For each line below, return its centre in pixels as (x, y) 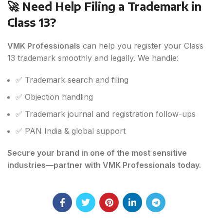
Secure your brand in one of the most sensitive (97, 153)
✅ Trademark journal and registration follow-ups (106, 114)
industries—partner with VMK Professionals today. (104, 165)
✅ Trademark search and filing (72, 80)
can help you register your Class (142, 46)
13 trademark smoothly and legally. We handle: (93, 58)
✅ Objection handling (54, 97)
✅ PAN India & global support (71, 131)
